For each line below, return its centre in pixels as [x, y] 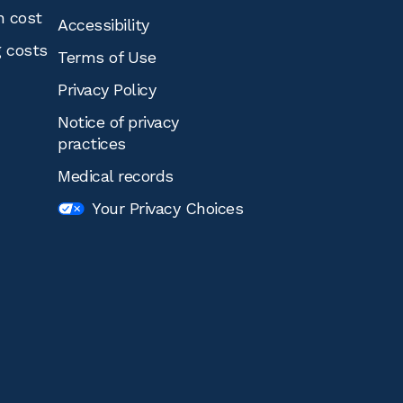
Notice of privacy [118, 122]
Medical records [116, 176]
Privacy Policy [107, 90]
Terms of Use [107, 57]
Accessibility [103, 25]
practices [92, 143]
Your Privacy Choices [167, 208]
